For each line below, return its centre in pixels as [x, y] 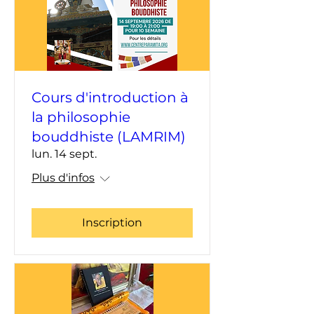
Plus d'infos [63, 178]
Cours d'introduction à [110, 98]
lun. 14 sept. [64, 154]
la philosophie [81, 117]
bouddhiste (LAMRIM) [109, 137]
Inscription [112, 223]
